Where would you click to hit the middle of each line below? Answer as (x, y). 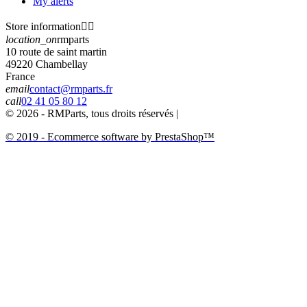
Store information (43, 26)
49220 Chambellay (47, 64)
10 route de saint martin (56, 51)
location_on (31, 39)
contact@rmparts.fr (71, 88)
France (20, 76)
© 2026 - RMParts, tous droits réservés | (93, 113)
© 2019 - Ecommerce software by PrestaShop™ (110, 136)
